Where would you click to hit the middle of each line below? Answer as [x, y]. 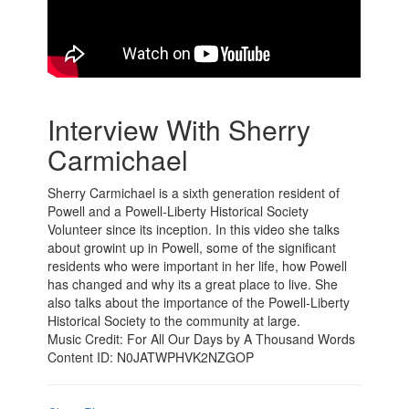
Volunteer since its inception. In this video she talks [194, 230]
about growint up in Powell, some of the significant [192, 248]
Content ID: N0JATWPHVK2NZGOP [151, 357]
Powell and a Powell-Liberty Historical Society [178, 211]
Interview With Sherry [179, 130]
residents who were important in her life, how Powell [198, 266]
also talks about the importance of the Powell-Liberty [199, 303]
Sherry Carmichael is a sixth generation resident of [194, 193]
